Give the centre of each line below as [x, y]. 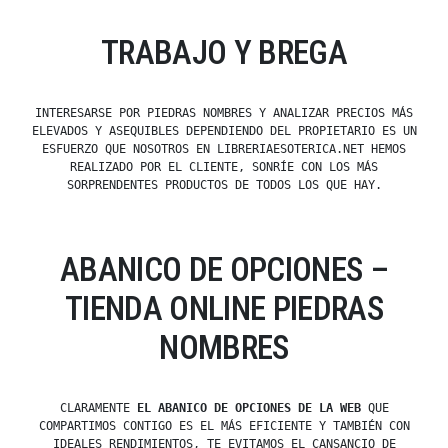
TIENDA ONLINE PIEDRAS [224, 309]
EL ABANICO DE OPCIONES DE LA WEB [248, 408]
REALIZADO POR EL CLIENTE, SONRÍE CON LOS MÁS [224, 167]
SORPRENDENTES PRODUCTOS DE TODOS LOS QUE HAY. [224, 185]
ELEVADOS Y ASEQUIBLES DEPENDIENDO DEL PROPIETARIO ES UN [224, 131]
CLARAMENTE [98, 408]
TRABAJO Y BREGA [224, 53]
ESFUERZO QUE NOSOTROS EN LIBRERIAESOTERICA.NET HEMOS [224, 149]
